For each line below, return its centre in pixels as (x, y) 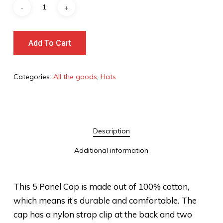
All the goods (75, 77)
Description (111, 131)
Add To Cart (50, 43)
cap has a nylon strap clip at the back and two (103, 215)
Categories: (33, 77)
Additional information (111, 151)
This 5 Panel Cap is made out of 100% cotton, (101, 187)
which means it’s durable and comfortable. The (105, 201)
